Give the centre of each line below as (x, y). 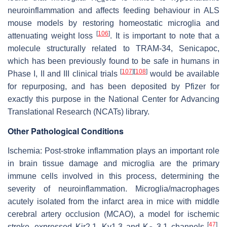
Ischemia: (25, 150)
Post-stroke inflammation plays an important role (131, 150)
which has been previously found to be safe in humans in (113, 61)
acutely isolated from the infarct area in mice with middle (113, 201)
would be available (184, 73)
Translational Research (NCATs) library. (79, 111)
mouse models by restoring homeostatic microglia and (113, 23)
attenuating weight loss (52, 35)
